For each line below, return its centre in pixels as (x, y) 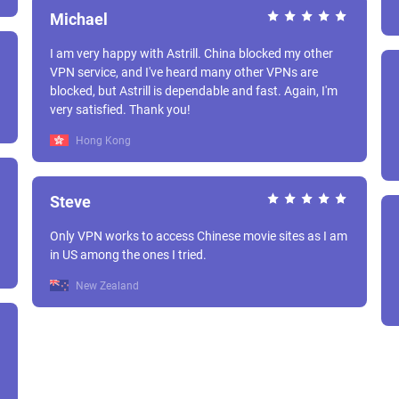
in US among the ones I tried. (128, 255)
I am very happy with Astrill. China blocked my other (127, 53)
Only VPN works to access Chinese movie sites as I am (199, 236)
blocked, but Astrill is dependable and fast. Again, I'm (167, 91)
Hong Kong (102, 141)
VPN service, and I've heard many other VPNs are (184, 72)
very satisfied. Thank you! (160, 110)
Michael (79, 19)
